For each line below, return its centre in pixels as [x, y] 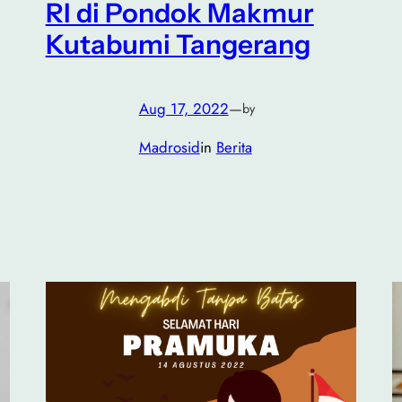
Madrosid [169, 147]
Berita [234, 147]
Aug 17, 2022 [184, 108]
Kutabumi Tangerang [178, 44]
